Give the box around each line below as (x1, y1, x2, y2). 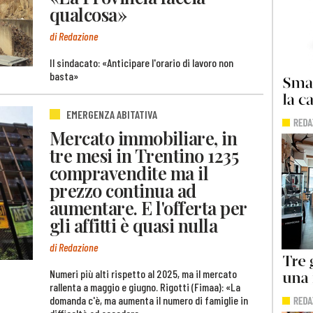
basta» (50, 68, 78, 82)
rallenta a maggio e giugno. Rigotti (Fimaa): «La (50, 279, 240, 293)
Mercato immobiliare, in (50, 126, 238, 150)
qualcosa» (50, 2, 127, 27)
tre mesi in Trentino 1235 (50, 143, 239, 168)
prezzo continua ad (50, 178, 196, 203)
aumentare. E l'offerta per (50, 196, 247, 220)
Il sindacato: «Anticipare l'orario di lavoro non (50, 55, 233, 69)
